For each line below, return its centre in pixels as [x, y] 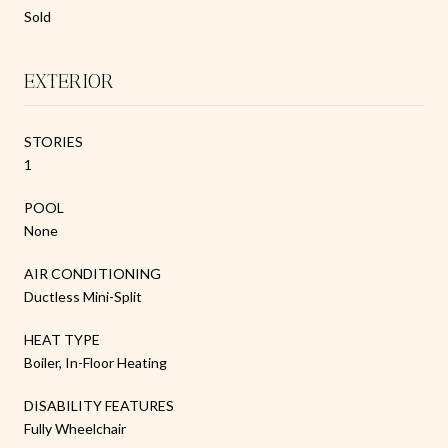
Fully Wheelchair [75, 428]
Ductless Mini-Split [83, 296]
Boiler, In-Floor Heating [95, 362]
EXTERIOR [69, 80]
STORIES [53, 141]
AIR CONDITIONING [92, 273]
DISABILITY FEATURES [99, 405]
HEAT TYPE [62, 339]
